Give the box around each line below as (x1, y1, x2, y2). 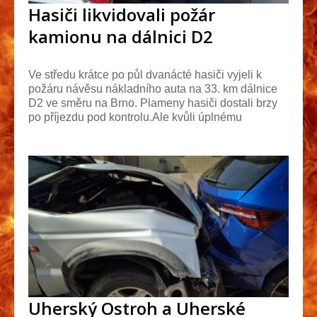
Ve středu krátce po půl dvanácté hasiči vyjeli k (28, 68, 262, 81)
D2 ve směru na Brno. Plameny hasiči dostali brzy (28, 96, 277, 109)
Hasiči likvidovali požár (28, 2, 215, 26)
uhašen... (28, 125, 74, 137)
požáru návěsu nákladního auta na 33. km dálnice (28, 82, 277, 95)
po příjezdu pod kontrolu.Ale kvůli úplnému (28, 110, 242, 123)
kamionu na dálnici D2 (28, 24, 213, 48)
